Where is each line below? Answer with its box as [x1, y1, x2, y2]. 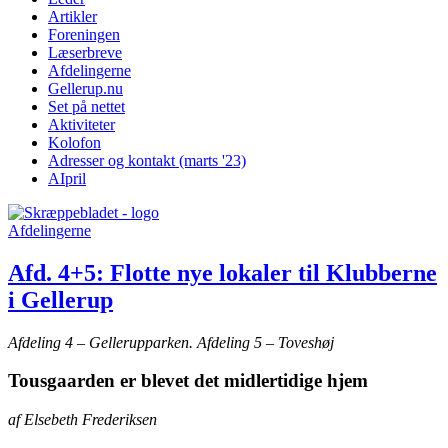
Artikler [48, 7, 97, 25]
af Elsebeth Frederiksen [8, 411, 157, 429]
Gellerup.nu [48, 79, 123, 97]
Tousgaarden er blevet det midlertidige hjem [8, 370, 368, 392]
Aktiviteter [48, 115, 115, 133]
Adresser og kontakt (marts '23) [48, 151, 246, 169]
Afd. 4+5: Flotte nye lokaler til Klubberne [8, 259, 437, 286]
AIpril [48, 169, 86, 187]
